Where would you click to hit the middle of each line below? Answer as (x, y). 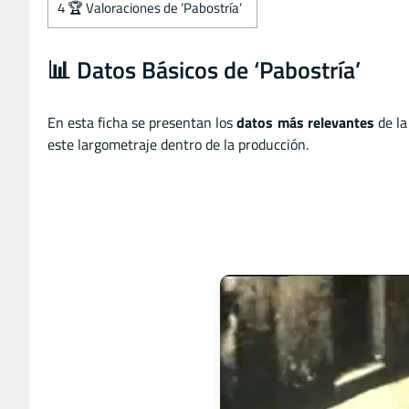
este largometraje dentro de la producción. (178, 144)
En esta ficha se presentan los (142, 122)
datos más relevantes (305, 122)
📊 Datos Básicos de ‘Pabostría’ (204, 69)
